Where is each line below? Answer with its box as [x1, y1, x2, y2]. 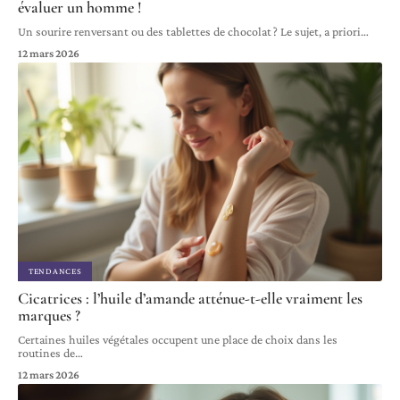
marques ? [18, 305, 80, 326]
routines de [18, 346, 75, 361]
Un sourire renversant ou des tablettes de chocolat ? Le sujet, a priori [18, 24, 361, 39]
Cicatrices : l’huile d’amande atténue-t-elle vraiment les [18, 288, 362, 309]
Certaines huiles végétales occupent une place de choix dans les [18, 332, 337, 347]
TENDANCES [29, 266, 82, 277]
